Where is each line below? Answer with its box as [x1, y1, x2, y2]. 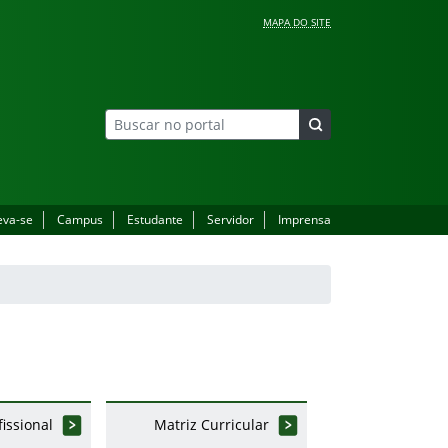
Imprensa [278, 210, 331, 228]
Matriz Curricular [153, 414, 269, 434]
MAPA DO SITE [263, 15, 331, 29]
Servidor [207, 210, 254, 228]
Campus [57, 210, 103, 228]
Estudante [127, 210, 183, 228]
